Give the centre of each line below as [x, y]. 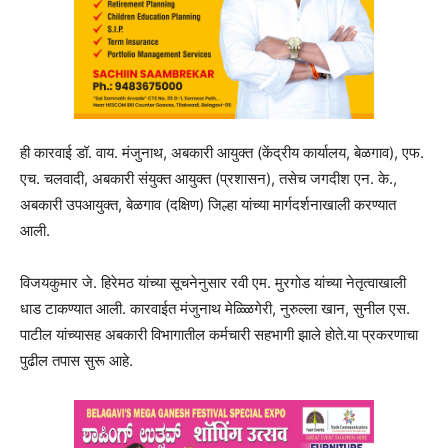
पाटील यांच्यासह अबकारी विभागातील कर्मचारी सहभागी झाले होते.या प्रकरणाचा [219, 334]
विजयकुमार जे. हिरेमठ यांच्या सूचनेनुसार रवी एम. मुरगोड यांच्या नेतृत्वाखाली [213, 282]
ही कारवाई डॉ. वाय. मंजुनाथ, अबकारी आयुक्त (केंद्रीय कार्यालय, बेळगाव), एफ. [222, 152]
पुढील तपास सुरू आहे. [76, 360]
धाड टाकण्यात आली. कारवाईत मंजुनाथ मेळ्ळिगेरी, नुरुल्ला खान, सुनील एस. [215, 308]
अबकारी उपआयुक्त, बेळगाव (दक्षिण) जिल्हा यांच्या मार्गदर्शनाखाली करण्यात [208, 204]
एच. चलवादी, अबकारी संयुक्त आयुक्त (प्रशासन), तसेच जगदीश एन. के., [208, 178]
